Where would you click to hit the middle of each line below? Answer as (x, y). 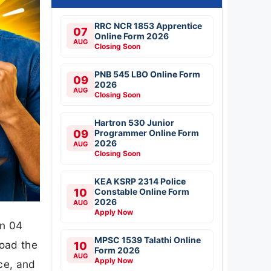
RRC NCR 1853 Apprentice (148, 25)
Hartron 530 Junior (134, 122)
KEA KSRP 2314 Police (140, 181)
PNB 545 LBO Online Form (147, 74)
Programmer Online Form (147, 132)
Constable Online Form (142, 191)
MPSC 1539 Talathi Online (148, 240)
